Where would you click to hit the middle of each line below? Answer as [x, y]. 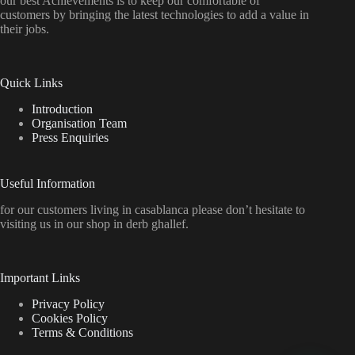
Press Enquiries [70, 137]
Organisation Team [79, 123]
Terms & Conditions [82, 332]
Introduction [62, 109]
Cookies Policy [70, 318]
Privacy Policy [68, 303]
